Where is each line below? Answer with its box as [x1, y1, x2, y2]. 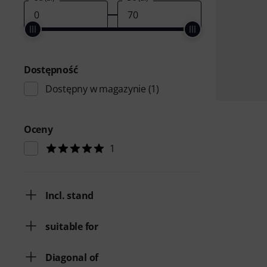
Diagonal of [45, 251, 99, 264]
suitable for [45, 220, 98, 233]
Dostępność [24, 63, 78, 76]
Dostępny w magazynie [45, 82, 146, 95]
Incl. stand [45, 189, 94, 202]
